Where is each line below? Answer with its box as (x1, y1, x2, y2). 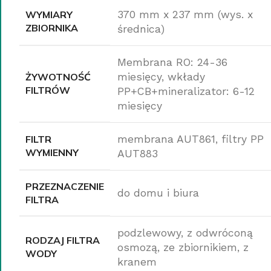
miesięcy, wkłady (117, 70, 205, 83)
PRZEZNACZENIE (25, 180, 104, 192)
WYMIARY (25, 8, 73, 21)
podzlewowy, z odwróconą (117, 226, 253, 239)
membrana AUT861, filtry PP (117, 132, 264, 145)
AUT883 (117, 147, 158, 160)
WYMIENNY (25, 146, 79, 158)
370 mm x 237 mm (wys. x (117, 8, 253, 21)
